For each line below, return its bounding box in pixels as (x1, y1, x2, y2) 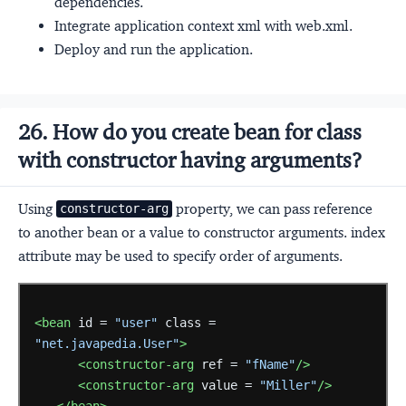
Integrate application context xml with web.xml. (54, 16, 353, 34)
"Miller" (258, 378, 317, 393)
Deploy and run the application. (54, 40, 253, 58)
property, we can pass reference (172, 199, 373, 217)
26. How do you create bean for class (18, 118, 362, 146)
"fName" (244, 357, 295, 372)
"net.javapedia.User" (34, 336, 179, 352)
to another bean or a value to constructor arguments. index (18, 223, 385, 241)
